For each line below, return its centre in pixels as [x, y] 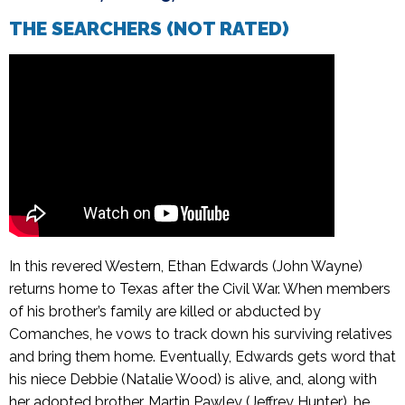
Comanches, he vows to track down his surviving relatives [201, 334]
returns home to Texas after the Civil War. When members [200, 289]
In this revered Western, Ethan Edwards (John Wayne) [186, 267]
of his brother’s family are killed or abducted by [165, 312]
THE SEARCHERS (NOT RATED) [149, 29]
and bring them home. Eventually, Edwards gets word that [202, 357]
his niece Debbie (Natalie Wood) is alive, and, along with [193, 380]
